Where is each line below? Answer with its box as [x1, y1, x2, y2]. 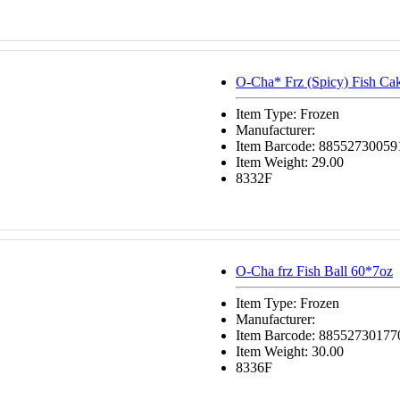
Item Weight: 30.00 [236, 344, 344, 359]
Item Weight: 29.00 [236, 154, 344, 170]
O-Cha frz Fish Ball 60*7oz [236, 263, 393, 279]
